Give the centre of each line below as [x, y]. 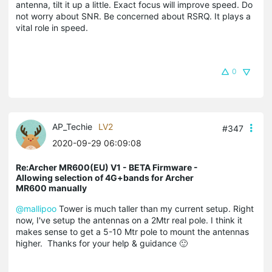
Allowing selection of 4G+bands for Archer [105, 177]
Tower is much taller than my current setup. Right [155, 208]
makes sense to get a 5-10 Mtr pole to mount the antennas [132, 231]
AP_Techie [72, 126]
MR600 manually [51, 188]
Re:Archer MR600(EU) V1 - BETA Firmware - [107, 167]
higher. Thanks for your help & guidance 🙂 [102, 243]
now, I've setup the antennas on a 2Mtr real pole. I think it [129, 220]
